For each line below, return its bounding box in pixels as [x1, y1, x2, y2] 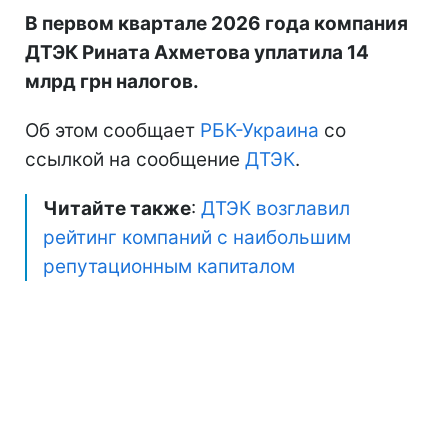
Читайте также [43, 196, 191, 220]
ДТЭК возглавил [201, 196, 350, 220]
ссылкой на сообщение [25, 147, 245, 171]
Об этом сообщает [25, 118, 200, 142]
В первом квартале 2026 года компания [25, 11, 408, 35]
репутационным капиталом [43, 254, 295, 278]
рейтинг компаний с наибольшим [43, 225, 351, 249]
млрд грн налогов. [25, 69, 199, 93]
